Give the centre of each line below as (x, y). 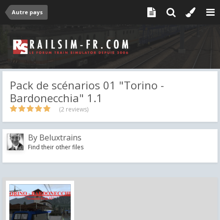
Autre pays (27, 12)
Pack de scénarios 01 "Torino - (87, 85)
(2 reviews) (74, 109)
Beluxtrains (60, 137)
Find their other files (56, 147)
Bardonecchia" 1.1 (56, 98)
